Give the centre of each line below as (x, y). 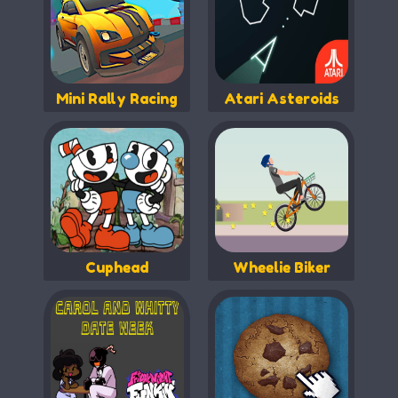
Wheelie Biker (281, 267)
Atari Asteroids (281, 98)
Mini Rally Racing (117, 98)
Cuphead (117, 267)
